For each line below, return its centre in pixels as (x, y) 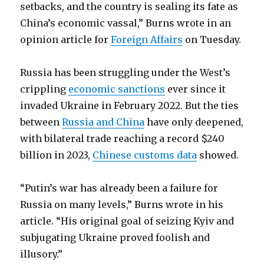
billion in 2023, (57, 155)
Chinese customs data (145, 155)
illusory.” (42, 254)
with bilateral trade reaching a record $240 (123, 139)
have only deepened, (194, 122)
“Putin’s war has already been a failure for (119, 188)
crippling (44, 89)
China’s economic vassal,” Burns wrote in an (126, 23)
